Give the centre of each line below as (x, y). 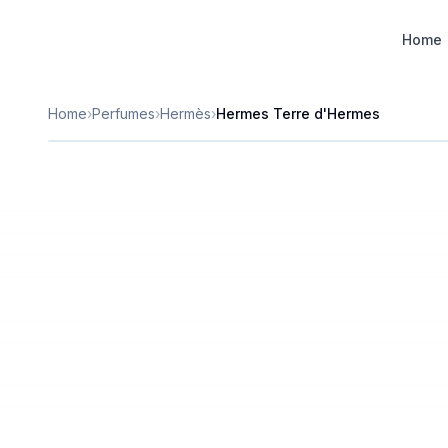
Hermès (185, 113)
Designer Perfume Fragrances (200, 40)
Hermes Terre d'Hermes (298, 113)
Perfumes (123, 113)
